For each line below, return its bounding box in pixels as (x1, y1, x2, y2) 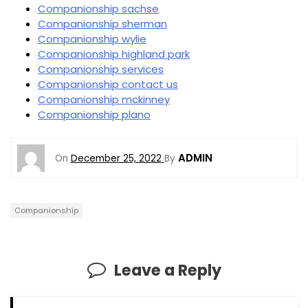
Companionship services (38, 61, 164, 76)
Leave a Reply (113, 258, 221, 281)
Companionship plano (38, 107, 151, 122)
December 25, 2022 (70, 151, 162, 165)
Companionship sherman (38, 16, 167, 31)
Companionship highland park (38, 46, 190, 61)
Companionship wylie (38, 31, 146, 46)
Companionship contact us (38, 76, 178, 91)
